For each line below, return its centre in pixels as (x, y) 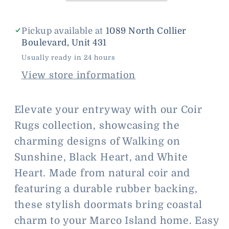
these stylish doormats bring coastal (108, 205)
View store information (79, 75)
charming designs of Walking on (97, 142)
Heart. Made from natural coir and (102, 173)
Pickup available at (64, 31)
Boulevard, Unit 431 (64, 42)
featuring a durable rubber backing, (106, 189)
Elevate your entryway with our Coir (108, 110)
